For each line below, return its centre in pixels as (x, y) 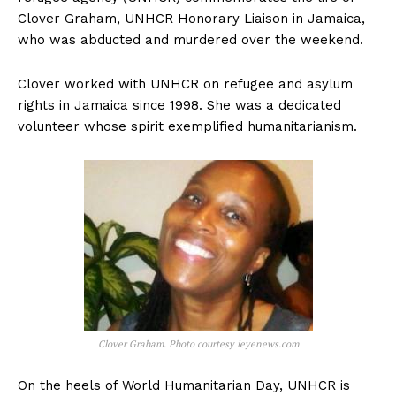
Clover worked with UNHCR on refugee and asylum (185, 84)
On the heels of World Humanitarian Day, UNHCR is (184, 386)
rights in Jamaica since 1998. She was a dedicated (179, 106)
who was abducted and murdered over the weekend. (190, 40)
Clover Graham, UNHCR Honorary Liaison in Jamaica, (191, 19)
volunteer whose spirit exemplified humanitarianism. (187, 127)
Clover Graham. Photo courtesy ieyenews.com (198, 344)
